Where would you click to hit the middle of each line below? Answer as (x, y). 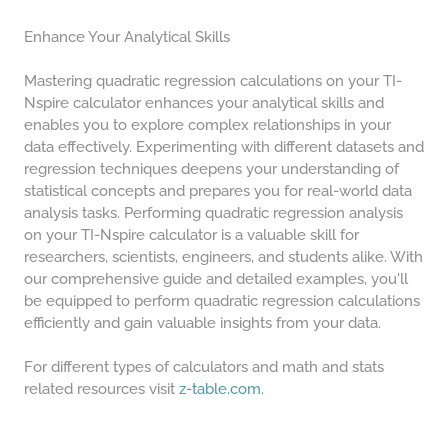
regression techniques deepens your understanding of (211, 169)
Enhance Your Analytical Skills (127, 37)
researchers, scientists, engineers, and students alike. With (223, 257)
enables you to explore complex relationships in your (207, 125)
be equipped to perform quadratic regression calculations (222, 301)
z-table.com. (221, 389)
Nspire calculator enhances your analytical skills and (204, 103)
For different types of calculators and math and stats (204, 367)
